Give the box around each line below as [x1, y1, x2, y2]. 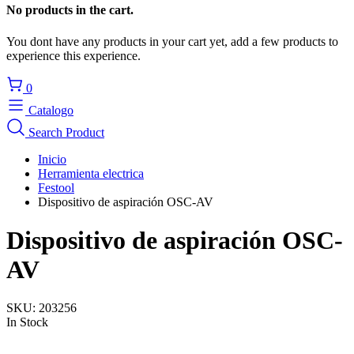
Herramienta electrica [38, 166, 144, 180]
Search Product [25, 125, 104, 139]
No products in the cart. [6, 3, 134, 17]
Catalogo [25, 103, 73, 117]
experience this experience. [6, 48, 141, 62]
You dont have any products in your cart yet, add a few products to [6, 34, 338, 48]
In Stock [6, 315, 48, 330]
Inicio [38, 152, 66, 166]
